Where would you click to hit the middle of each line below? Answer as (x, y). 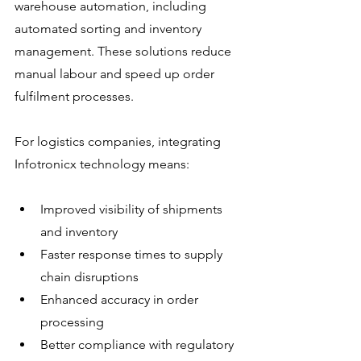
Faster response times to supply (133, 254)
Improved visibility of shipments (133, 209)
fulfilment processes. (74, 96)
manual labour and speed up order (116, 73)
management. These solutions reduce (124, 51)
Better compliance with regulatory (139, 344)
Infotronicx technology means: (102, 164)
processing (72, 322)
